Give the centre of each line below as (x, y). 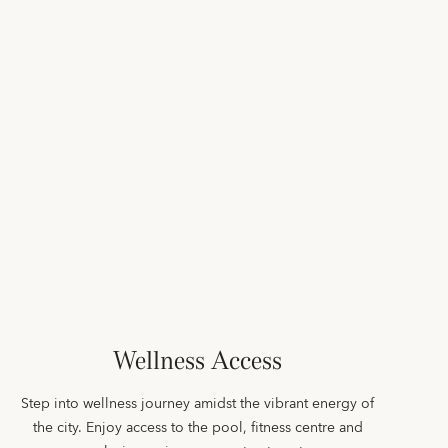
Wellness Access (197, 360)
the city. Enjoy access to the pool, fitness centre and (197, 428)
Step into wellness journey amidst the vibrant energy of (197, 404)
